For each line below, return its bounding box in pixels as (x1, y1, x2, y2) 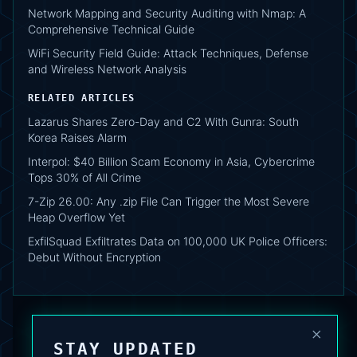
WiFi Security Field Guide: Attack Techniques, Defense (28, 45, 308, 60)
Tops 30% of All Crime (28, 170, 141, 184)
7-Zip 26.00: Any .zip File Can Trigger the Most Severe (28, 194, 309, 208)
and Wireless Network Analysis (28, 61, 186, 76)
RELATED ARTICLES (28, 92, 135, 104)
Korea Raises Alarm (28, 130, 127, 144)
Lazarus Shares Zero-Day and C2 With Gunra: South (28, 114, 299, 128)
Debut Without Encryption (28, 249, 161, 264)
